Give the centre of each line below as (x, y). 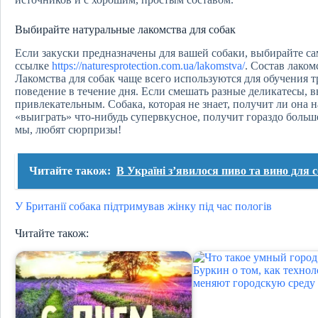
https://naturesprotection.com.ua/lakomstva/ (148, 66)
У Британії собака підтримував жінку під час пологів (143, 207)
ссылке (33, 66)
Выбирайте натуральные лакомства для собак (125, 30)
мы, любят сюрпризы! (68, 130)
